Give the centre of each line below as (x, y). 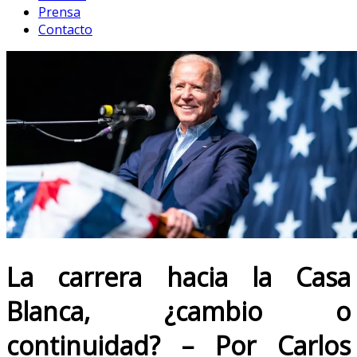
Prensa (59, 12)
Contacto (65, 29)
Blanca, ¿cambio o (178, 311)
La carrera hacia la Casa (178, 277)
